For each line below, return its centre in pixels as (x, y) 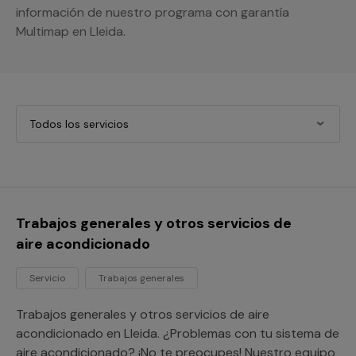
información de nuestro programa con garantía (153, 12)
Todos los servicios (79, 124)
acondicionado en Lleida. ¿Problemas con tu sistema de (178, 333)
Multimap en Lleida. (71, 31)
